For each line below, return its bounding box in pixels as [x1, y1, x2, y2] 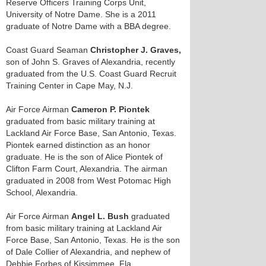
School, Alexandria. [6, 188, 78, 197]
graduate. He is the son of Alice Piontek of [6, 152, 163, 161]
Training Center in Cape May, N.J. [6, 81, 133, 90]
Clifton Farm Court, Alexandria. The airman [6, 164, 167, 173]
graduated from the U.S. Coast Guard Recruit [6, 69, 176, 78]
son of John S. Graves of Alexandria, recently [6, 57, 175, 66]
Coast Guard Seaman [6, 45, 90, 55]
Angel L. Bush [71, 211, 129, 221]
